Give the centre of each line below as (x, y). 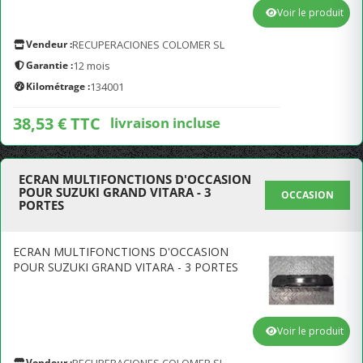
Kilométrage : (58, 86)
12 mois (92, 66)
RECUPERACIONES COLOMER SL (148, 45)
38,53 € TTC (57, 124)
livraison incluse (165, 122)
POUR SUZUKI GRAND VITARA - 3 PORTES (126, 267)
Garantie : (49, 65)
